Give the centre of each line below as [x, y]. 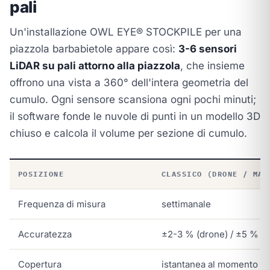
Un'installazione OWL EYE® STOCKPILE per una [126, 32]
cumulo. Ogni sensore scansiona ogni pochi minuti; [133, 99]
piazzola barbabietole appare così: [94, 49]
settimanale [186, 204]
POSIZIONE [41, 174]
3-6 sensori [208, 49]
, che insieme [212, 66]
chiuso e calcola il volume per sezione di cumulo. [128, 133]
